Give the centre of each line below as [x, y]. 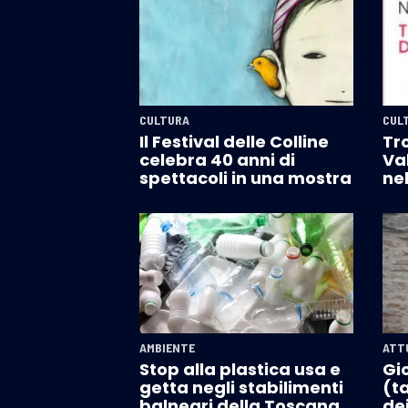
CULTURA [164, 120]
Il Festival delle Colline [234, 142]
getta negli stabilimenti [241, 388]
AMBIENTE [167, 348]
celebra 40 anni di [217, 160]
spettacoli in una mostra [245, 178]
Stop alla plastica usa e [240, 370]
